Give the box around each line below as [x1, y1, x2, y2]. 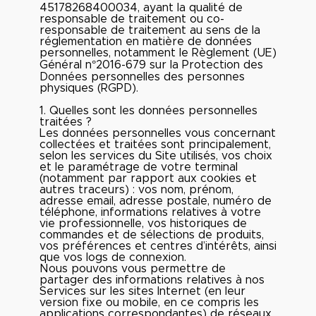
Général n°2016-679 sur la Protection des [39, 59, 263, 71]
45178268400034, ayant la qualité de [39, 2, 243, 13]
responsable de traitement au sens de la [39, 25, 260, 36]
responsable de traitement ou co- [39, 13, 224, 25]
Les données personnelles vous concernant [39, 128, 276, 139]
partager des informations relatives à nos [39, 274, 265, 286]
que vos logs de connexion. [39, 252, 186, 263]
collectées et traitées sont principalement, [39, 139, 271, 150]
